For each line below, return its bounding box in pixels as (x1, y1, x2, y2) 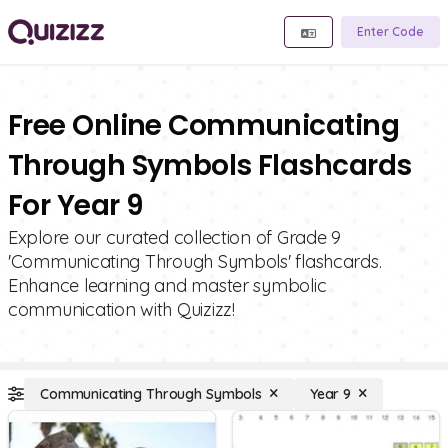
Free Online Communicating (8, 106, 400, 145)
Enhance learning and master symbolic (8, 274, 327, 297)
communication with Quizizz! (8, 298, 235, 321)
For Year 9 (8, 186, 144, 225)
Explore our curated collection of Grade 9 (8, 226, 341, 249)
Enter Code (357, 24, 424, 39)
